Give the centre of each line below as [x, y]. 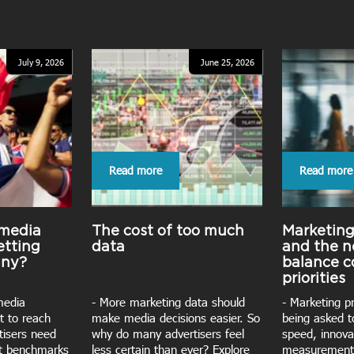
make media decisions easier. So [176, 318]
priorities [314, 278]
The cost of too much [168, 230]
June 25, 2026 [228, 62]
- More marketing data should [168, 302]
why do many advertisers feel [168, 333]
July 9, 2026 [41, 62]
